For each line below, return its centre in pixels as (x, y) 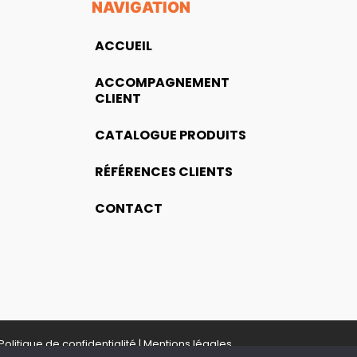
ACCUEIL (124, 46)
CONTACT (129, 209)
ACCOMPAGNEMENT (163, 83)
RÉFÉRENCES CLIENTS (164, 172)
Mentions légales (187, 344)
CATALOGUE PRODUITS (171, 135)
